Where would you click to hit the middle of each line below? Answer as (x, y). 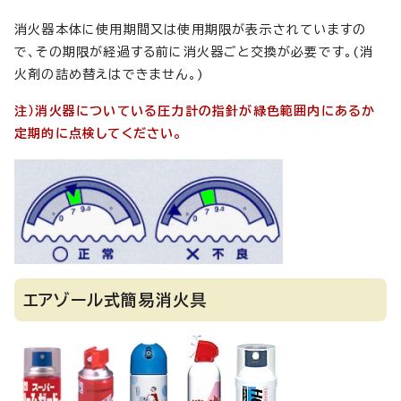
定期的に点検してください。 (98, 133)
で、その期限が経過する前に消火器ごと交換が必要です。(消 (194, 51)
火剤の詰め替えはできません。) (109, 74)
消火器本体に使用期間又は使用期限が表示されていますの (191, 29)
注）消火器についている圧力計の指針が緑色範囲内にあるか (195, 111)
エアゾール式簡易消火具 (115, 299)
